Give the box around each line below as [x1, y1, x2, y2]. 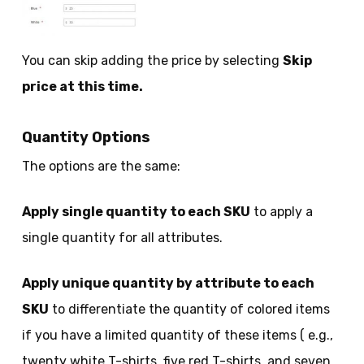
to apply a [249, 203, 313, 219]
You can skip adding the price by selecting [21, 52, 283, 68]
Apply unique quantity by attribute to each [21, 275, 314, 291]
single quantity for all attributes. [21, 229, 223, 245]
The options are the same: [21, 158, 180, 174]
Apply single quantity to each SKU [21, 203, 250, 219]
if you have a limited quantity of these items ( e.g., [21, 327, 333, 343]
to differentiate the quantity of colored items [48, 301, 330, 317]
